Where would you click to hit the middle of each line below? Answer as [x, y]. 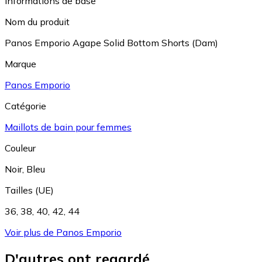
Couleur [20, 148]
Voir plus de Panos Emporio [63, 232]
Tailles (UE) [29, 190]
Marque [20, 64]
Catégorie [25, 106]
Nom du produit [37, 22]
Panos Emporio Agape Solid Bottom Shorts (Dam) [111, 43]
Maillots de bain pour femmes [68, 127]
